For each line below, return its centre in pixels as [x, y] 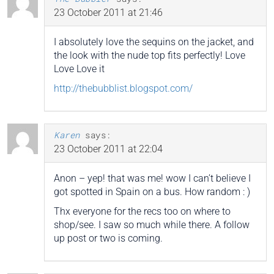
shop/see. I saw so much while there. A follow [152, 225]
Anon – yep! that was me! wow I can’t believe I [152, 179]
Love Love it [79, 69]
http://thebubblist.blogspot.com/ [123, 89]
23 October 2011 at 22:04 [108, 149]
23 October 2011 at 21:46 [108, 13]
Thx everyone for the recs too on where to [142, 212]
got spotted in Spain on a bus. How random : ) [152, 192]
